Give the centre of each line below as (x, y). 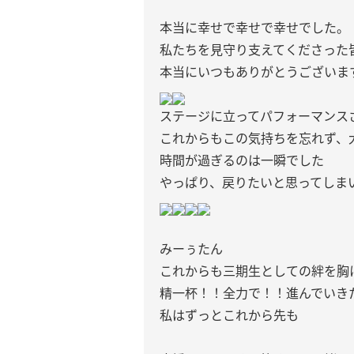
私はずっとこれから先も (229, 315)
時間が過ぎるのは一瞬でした (242, 160)
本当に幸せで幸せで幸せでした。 (254, 28)
